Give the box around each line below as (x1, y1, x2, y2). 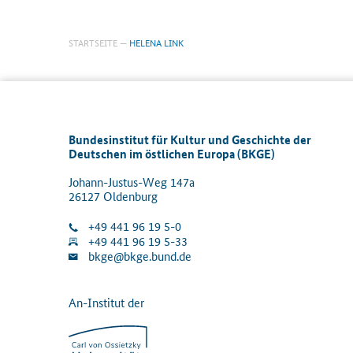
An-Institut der (69, 294, 144, 311)
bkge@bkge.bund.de (87, 247, 191, 265)
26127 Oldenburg (69, 188, 158, 205)
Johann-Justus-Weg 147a (69, 173, 195, 191)
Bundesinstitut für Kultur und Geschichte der (69, 131, 311, 149)
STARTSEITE (69, 35, 117, 50)
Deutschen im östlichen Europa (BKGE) (69, 145, 275, 163)
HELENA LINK (127, 35, 184, 50)
